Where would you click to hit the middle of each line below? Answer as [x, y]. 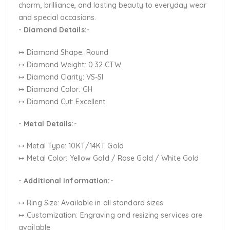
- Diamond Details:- [54, 30]
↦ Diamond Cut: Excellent [62, 101]
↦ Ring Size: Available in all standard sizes [91, 203]
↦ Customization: [48, 215]
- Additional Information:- [66, 180]
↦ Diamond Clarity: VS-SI [61, 77]
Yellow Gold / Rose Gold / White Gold [134, 158]
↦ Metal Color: [43, 158]
